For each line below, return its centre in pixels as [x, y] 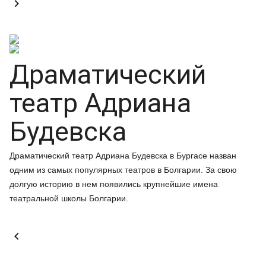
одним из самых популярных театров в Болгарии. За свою [123, 170]
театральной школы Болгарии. [69, 198]
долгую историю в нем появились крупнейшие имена [114, 184]
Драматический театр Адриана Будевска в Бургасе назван [123, 156]
